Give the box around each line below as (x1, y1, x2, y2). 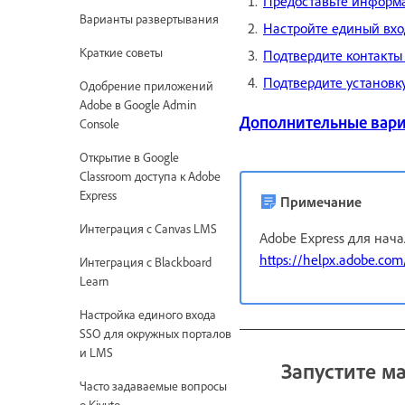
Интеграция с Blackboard (80, 254, 212, 270)
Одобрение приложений (80, 78, 213, 94)
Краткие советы (80, 44, 163, 61)
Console (80, 116, 119, 132)
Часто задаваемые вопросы (80, 378, 227, 394)
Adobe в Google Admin (80, 97, 196, 113)
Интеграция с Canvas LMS (80, 221, 217, 237)
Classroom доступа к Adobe (80, 168, 221, 184)
